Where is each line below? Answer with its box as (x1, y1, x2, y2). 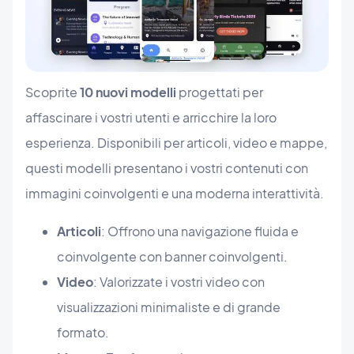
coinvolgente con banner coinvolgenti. (57, 248, 288, 265)
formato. (57, 324, 109, 341)
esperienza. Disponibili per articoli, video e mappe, (25, 134, 327, 152)
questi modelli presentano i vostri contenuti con (25, 160, 308, 177)
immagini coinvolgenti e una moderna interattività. (25, 185, 324, 202)
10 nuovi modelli (80, 84, 176, 101)
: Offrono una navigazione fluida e (101, 223, 299, 240)
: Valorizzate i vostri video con (93, 273, 265, 291)
